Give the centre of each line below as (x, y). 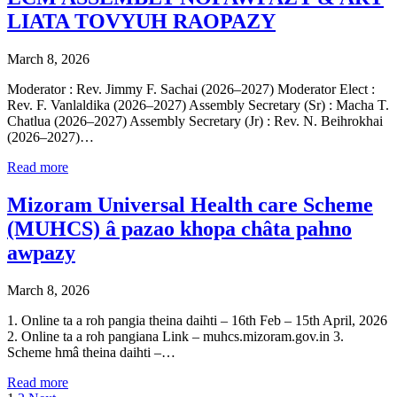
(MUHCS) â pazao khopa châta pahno (179, 229)
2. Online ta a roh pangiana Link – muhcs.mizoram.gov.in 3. (175, 336)
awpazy (41, 253)
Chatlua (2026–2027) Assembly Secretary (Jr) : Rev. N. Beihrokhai (195, 121)
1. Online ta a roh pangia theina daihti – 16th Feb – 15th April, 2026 (197, 320)
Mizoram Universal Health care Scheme (190, 205)
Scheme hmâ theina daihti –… (91, 352)
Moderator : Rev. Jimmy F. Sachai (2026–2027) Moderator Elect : (191, 90)
